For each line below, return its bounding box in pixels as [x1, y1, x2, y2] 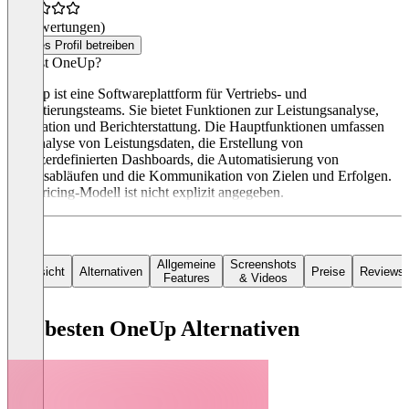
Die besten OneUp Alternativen [7, 317, 299, 341]
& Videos [239, 271, 288, 286]
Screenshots [230, 257, 297, 272]
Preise [311, 264, 345, 278]
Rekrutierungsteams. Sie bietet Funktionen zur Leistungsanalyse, [7, 102, 379, 119]
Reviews [360, 264, 404, 278]
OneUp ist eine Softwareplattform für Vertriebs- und [7, 86, 307, 102]
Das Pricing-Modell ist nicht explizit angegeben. [7, 184, 284, 201]
